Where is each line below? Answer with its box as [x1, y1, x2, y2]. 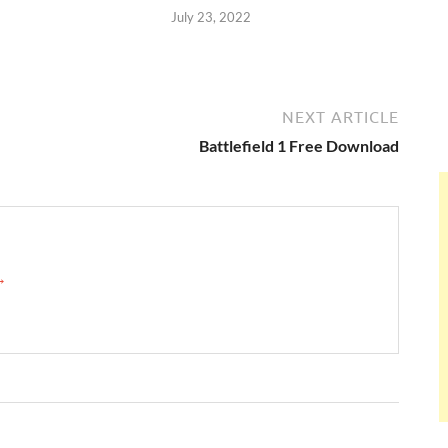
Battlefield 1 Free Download [199, 135, 399, 155]
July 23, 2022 [171, 8, 252, 25]
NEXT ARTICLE [282, 107, 399, 126]
